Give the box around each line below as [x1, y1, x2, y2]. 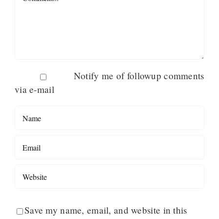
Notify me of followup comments [73, 69, 204, 82]
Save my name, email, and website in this [24, 204, 187, 217]
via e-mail [15, 83, 54, 95]
